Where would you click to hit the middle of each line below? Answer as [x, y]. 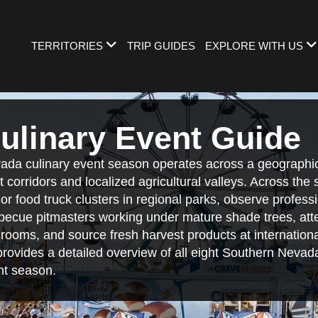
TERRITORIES [67, 46]
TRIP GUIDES [161, 46]
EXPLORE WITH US [254, 46]
